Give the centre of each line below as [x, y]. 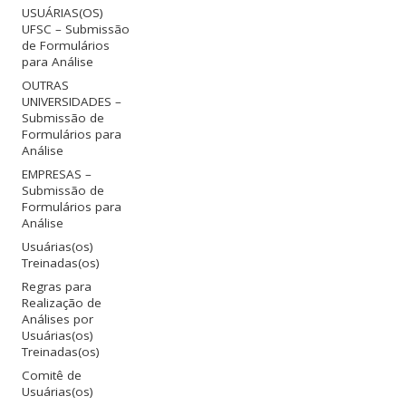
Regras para [57, 286]
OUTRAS [46, 85]
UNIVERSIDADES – [72, 101]
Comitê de [52, 375]
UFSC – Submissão [76, 29]
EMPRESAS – [57, 174]
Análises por [58, 319]
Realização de [62, 302]
